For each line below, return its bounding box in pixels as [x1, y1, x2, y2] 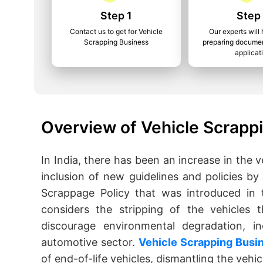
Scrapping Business [84, 38, 149, 46]
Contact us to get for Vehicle [70, 27, 163, 36]
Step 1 [100, 9, 132, 22]
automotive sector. [41, 236, 139, 248]
